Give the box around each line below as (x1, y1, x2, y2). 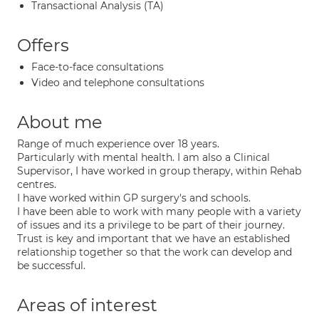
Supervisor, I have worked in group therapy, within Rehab (17, 164, 301, 177)
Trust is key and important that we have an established (17, 232, 290, 245)
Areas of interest (17, 295, 157, 315)
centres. (17, 178, 56, 191)
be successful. (17, 259, 85, 272)
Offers (17, 35, 69, 56)
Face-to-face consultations (31, 61, 164, 73)
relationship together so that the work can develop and (17, 246, 292, 258)
